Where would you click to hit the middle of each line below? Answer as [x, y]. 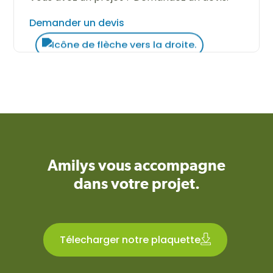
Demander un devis [77, 23]
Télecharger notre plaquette [130, 239]
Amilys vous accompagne [136, 165]
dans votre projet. [136, 183]
